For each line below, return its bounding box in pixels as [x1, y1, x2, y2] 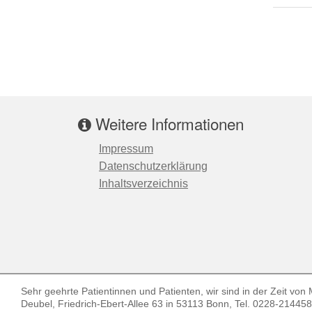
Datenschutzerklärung [99, 159, 208, 172]
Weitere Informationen [91, 111, 244, 134]
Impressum [99, 142, 153, 155]
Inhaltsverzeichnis [99, 177, 188, 189]
